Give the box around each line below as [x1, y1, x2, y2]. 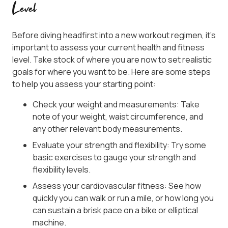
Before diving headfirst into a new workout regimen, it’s [12, 30, 216, 41]
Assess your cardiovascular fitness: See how [33, 180, 201, 192]
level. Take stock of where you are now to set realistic [12, 54, 212, 66]
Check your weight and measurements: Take [33, 99, 199, 110]
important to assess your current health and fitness [12, 42, 205, 53]
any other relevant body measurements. [33, 123, 182, 135]
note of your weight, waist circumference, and [33, 111, 203, 123]
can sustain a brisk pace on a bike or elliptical [33, 205, 198, 216]
